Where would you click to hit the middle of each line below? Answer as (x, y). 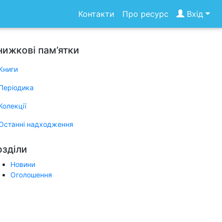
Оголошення (31, 175)
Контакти (97, 14)
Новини (23, 164)
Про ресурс (146, 14)
